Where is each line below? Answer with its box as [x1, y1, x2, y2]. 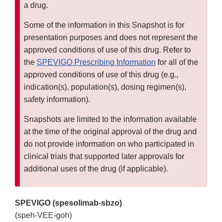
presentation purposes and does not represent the [24, 33, 198, 42]
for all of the [156, 58, 198, 67]
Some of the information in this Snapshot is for [24, 21, 184, 30]
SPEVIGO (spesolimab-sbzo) [15, 199, 122, 208]
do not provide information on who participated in [24, 140, 194, 149]
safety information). [24, 95, 90, 104]
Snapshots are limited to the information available [24, 115, 197, 124]
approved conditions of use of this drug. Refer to [24, 46, 191, 55]
